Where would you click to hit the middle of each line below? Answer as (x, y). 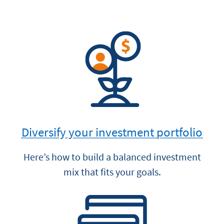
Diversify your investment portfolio (112, 132)
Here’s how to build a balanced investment (112, 156)
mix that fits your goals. (112, 171)
